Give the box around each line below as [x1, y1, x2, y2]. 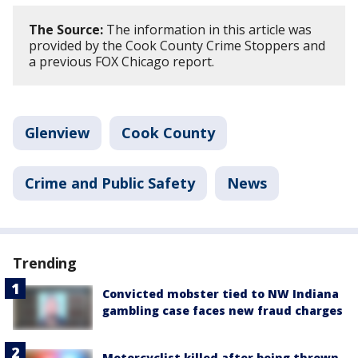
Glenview [25, 123, 89, 142]
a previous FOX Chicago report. [29, 53, 217, 70]
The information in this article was [103, 21, 312, 38]
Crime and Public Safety [25, 173, 195, 193]
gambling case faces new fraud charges [102, 303, 343, 318]
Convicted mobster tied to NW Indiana [102, 286, 339, 301]
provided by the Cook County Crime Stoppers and [29, 37, 325, 54]
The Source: [29, 21, 103, 38]
